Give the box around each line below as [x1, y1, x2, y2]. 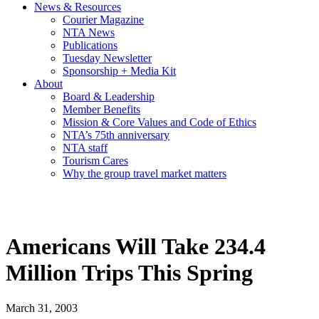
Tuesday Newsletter [63, 52, 152, 65]
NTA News [63, 26, 115, 39]
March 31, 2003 [6, 301, 78, 314]
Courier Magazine [63, 14, 144, 26]
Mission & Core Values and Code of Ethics [63, 116, 256, 129]
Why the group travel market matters [63, 167, 226, 180]
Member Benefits [63, 103, 140, 116]
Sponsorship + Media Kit [63, 65, 176, 78]
